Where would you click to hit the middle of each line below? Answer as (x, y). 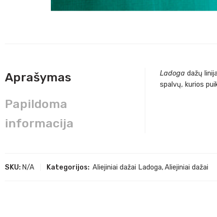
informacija (39, 124)
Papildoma (36, 104)
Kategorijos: (68, 167)
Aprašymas (38, 77)
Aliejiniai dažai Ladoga (127, 167)
